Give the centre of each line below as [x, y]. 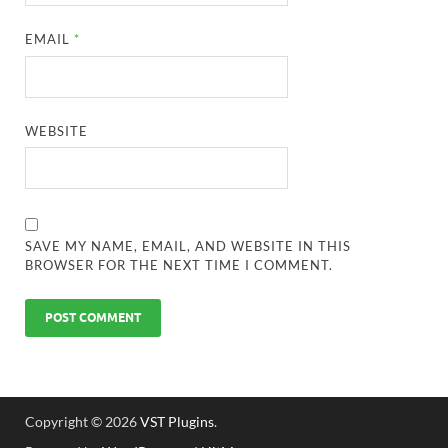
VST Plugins [177, 422]
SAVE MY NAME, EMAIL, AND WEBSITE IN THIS [188, 246]
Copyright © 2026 [82, 422]
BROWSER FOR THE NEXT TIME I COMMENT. [179, 265]
